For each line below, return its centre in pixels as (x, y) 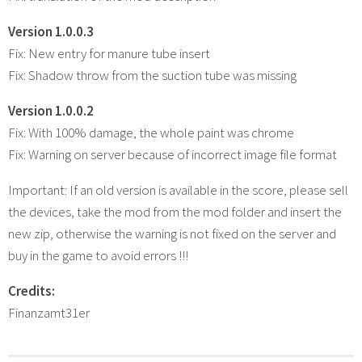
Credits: (32, 290)
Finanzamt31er (49, 312)
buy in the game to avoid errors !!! (98, 255)
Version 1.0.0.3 (51, 31)
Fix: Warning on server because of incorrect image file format (173, 154)
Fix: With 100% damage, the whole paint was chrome (151, 132)
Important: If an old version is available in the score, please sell (178, 189)
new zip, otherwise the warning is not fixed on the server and (172, 233)
